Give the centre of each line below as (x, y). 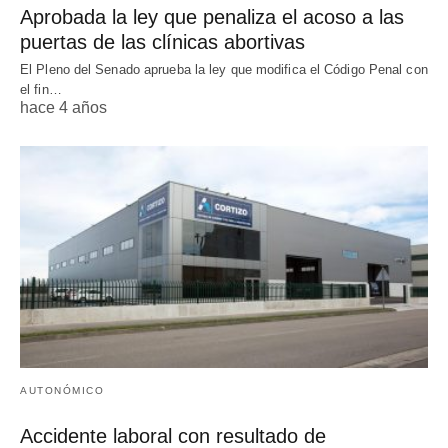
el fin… (41, 90)
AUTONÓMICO (62, 391)
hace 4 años (63, 108)
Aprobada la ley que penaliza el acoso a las (212, 17)
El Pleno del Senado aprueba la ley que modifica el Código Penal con (224, 70)
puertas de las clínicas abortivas (162, 42)
